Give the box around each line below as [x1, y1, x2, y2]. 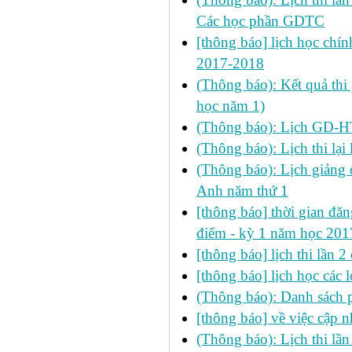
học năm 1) [196, 97, 265, 114]
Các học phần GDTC [196, 13, 324, 29]
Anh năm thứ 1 [196, 182, 288, 199]
